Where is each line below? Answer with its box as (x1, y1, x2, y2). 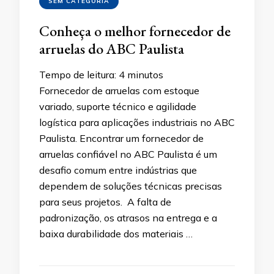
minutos (127, 68, 163, 81)
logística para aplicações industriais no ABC (39, 116, 235, 129)
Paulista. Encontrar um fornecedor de (39, 132, 204, 145)
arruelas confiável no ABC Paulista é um (39, 148, 217, 161)
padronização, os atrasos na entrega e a (39, 212, 217, 224)
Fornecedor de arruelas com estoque (39, 84, 199, 97)
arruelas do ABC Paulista (39, 39, 184, 59)
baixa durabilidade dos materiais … (39, 228, 193, 240)
